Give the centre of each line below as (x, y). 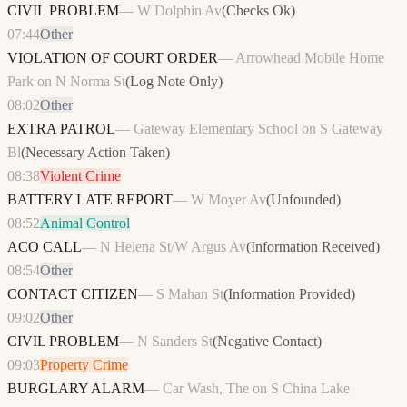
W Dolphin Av (179, 11)
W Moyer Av (228, 200)
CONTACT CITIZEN (73, 294)
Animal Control (85, 223)
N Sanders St (175, 342)
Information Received (313, 247)
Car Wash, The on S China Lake (256, 389)
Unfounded (303, 200)
